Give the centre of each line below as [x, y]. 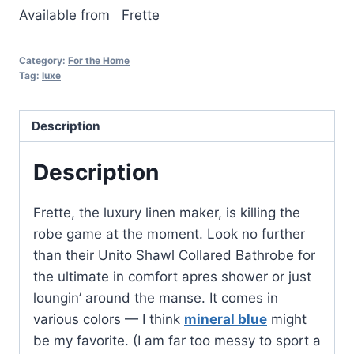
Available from [64, 15]
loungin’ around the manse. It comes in [156, 298]
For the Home [99, 60]
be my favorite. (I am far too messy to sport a [177, 341]
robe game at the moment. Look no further [169, 234]
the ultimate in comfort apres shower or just [172, 277]
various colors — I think [109, 320]
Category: [43, 60]
